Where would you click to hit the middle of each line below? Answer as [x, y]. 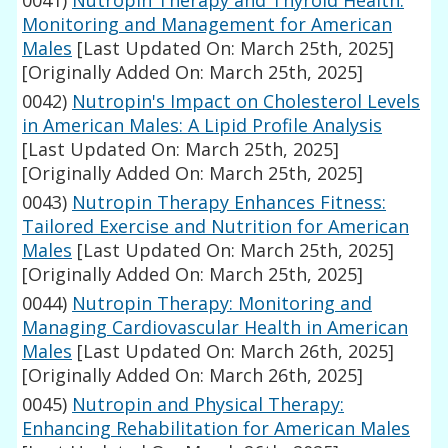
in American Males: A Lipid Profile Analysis [202, 125]
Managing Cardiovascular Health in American [215, 327]
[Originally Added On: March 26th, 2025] [193, 375]
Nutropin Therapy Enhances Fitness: [229, 202]
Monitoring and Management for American [207, 24]
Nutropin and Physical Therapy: [208, 404]
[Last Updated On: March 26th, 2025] [233, 351]
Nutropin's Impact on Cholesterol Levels [246, 101]
